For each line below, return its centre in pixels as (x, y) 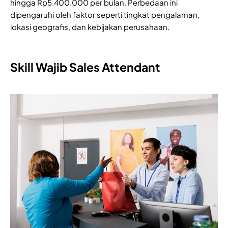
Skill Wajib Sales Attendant (85, 67)
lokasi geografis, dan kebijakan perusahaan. (90, 26)
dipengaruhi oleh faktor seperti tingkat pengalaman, (105, 14)
